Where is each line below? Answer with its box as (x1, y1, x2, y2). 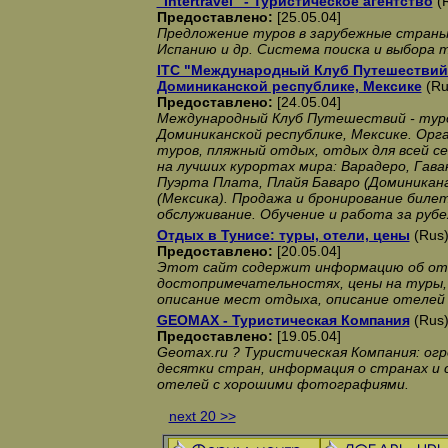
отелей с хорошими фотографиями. (156, 376, 409, 392)
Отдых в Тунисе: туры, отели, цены (156, 227, 410, 243)
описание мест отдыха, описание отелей (156, 291, 445, 307)
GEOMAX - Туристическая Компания (156, 312, 410, 328)
